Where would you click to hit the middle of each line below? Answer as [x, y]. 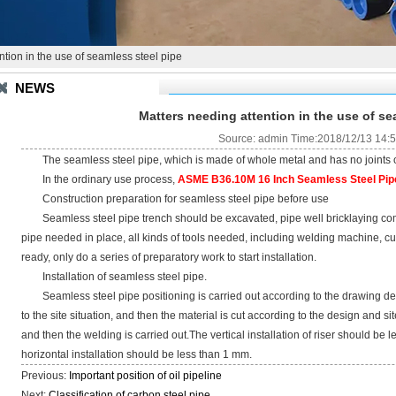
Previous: [46, 376]
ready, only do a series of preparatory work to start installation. [169, 257]
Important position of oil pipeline [146, 376]
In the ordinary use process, [100, 179]
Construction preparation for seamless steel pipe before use [175, 199]
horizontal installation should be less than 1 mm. [137, 354]
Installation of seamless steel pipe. [114, 277]
